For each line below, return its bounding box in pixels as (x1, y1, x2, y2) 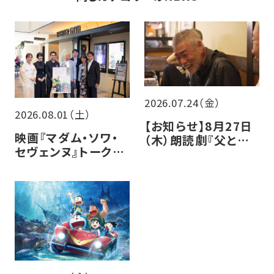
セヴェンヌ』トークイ (14, 143, 124, 161)
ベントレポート (14, 157, 97, 175)
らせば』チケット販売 (144, 145, 257, 163)
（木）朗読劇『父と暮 (144, 131, 250, 149)
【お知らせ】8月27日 (144, 117, 253, 135)
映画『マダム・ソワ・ (14, 129, 119, 147)
